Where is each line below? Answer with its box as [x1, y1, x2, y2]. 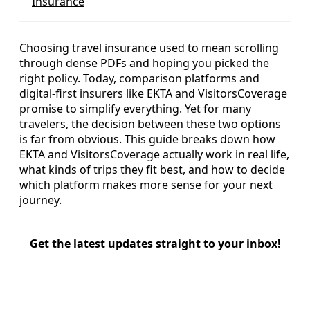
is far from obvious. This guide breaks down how [19, 131, 275, 147]
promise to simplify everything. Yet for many [19, 100, 251, 116]
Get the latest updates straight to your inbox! [29, 235, 281, 251]
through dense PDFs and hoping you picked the [19, 55, 269, 71]
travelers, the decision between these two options [19, 116, 281, 131]
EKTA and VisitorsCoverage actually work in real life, [19, 146, 289, 162]
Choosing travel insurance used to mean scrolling [19, 39, 279, 55]
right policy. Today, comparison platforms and [19, 70, 259, 86]
